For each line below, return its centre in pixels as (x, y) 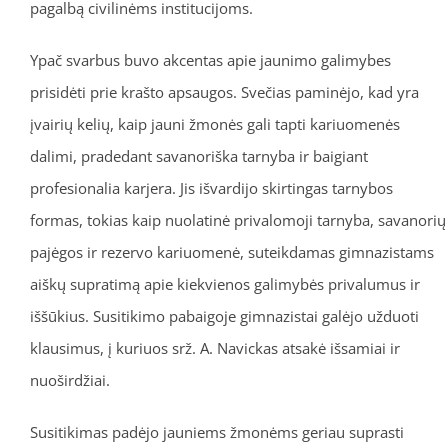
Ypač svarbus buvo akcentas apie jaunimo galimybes (210, 60)
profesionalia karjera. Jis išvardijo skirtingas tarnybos (211, 188)
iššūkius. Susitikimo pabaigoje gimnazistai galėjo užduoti (224, 316)
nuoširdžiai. (69, 380)
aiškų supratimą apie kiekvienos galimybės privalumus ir (224, 284)
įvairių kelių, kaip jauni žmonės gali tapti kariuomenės (214, 124)
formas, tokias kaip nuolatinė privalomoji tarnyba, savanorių (237, 220)
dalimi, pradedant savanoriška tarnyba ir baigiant (198, 156)
